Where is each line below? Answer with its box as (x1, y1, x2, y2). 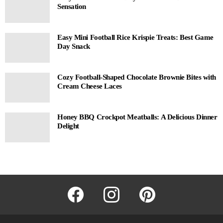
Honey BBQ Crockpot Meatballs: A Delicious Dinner (57, 112, 218, 121)
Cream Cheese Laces (57, 82, 122, 90)
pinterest (151, 184, 175, 191)
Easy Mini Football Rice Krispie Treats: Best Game (57, 33, 214, 41)
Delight (57, 121, 79, 130)
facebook (79, 184, 105, 191)
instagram (115, 184, 142, 191)
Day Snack (57, 42, 90, 50)
